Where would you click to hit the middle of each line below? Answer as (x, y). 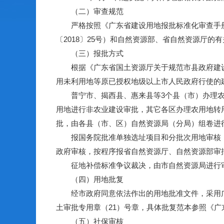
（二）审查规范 (90, 11)
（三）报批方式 (90, 53)
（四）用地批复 (90, 179)
